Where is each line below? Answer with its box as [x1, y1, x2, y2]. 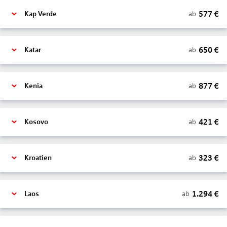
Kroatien [24, 154, 52, 162]
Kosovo [24, 118, 48, 126]
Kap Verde [24, 10, 57, 18]
